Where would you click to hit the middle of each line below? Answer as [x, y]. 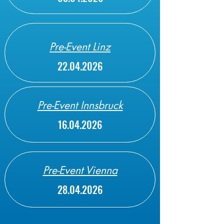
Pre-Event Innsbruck [80, 105]
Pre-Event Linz [80, 47]
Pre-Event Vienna [80, 170]
